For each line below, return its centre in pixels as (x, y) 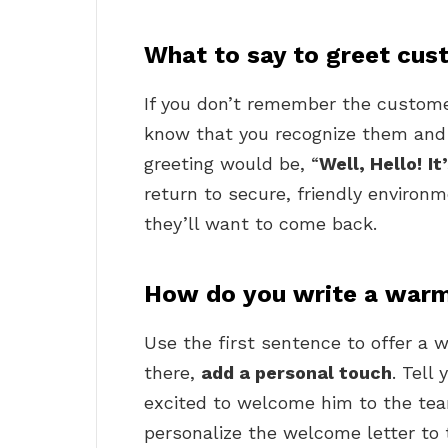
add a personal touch (296, 373)
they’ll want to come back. (260, 224)
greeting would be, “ (231, 164)
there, (172, 373)
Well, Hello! (370, 164)
